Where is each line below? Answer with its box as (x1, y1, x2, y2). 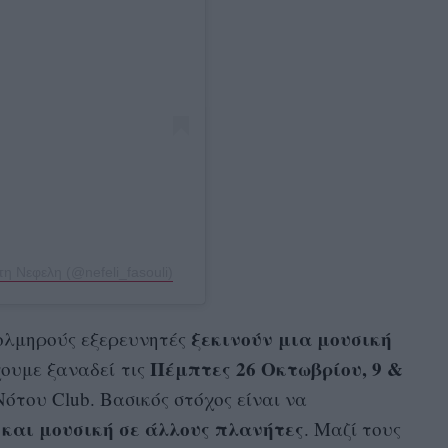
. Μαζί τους (303, 415, 401, 441)
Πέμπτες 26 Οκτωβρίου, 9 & (144, 354, 403, 382)
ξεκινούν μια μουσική (190, 324, 392, 352)
